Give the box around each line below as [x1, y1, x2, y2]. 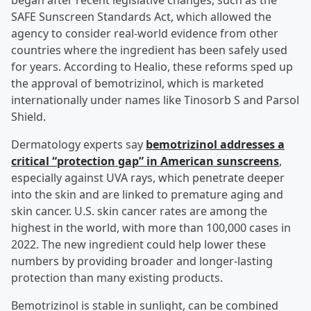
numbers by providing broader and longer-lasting [11, 253, 273, 269]
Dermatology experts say [11, 137, 146, 153]
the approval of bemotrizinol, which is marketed [11, 76, 264, 92]
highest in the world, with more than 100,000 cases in [11, 220, 291, 236]
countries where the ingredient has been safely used [11, 42, 287, 58]
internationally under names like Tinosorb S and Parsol [11, 92, 299, 108]
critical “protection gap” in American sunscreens [11, 153, 279, 169]
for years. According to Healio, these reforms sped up [11, 59, 293, 75]
